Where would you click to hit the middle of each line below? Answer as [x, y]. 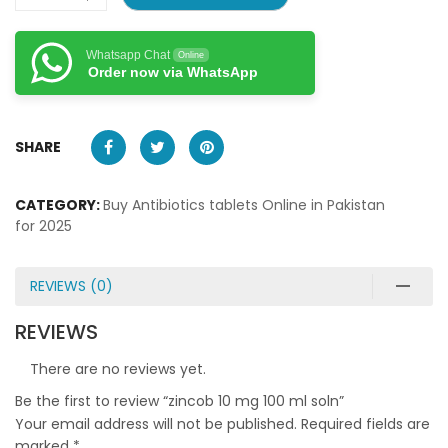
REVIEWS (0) [71, 285]
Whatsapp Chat [128, 54]
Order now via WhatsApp [173, 71]
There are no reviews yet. [118, 368]
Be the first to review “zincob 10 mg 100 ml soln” [179, 400]
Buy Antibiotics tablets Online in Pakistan [244, 204]
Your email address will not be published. [156, 423]
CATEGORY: [59, 204]
